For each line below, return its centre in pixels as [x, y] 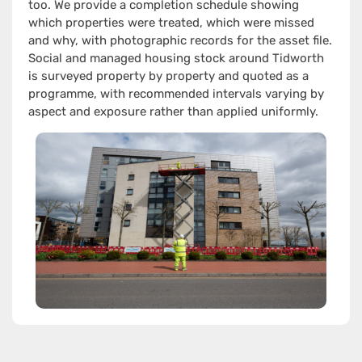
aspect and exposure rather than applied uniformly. [173, 112]
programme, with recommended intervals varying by [176, 94]
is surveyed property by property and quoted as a [168, 76]
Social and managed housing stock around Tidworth [176, 59]
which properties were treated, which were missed [171, 23]
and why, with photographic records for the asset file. [180, 41]
